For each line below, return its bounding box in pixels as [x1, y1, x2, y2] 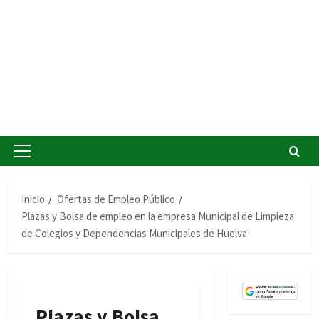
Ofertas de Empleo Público [57, 192, 175, 206]
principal [21, 168, 59, 182]
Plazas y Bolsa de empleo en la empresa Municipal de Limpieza [21, 209, 294, 223]
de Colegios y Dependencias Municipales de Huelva [21, 226, 247, 240]
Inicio [21, 192, 45, 206]
